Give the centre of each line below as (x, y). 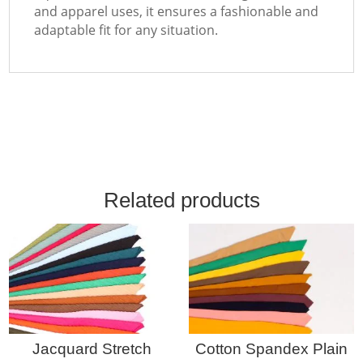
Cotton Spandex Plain (271, 349)
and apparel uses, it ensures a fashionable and (177, 11)
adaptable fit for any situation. (126, 30)
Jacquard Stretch (92, 349)
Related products (181, 200)
